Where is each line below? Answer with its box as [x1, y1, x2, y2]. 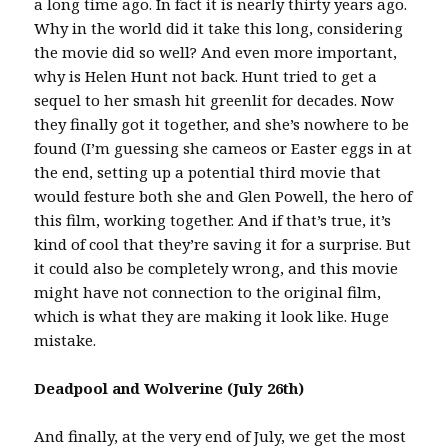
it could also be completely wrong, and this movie [34, 258, 399, 278]
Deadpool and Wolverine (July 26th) [34, 378, 305, 398]
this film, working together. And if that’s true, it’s [34, 210, 392, 230]
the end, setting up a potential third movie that [34, 162, 382, 182]
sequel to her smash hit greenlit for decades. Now [34, 90, 395, 110]
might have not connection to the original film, [34, 282, 382, 302]
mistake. [34, 330, 97, 350]
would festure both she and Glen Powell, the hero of [34, 186, 413, 206]
